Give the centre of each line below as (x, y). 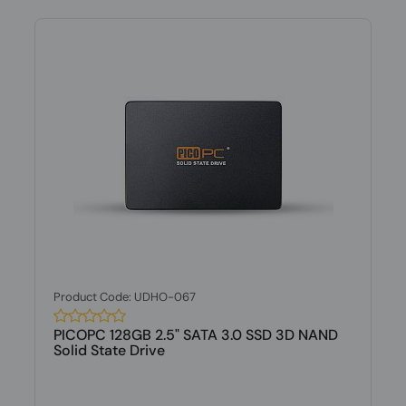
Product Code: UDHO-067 (124, 297)
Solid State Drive (109, 350)
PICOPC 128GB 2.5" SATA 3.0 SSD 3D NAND (195, 335)
